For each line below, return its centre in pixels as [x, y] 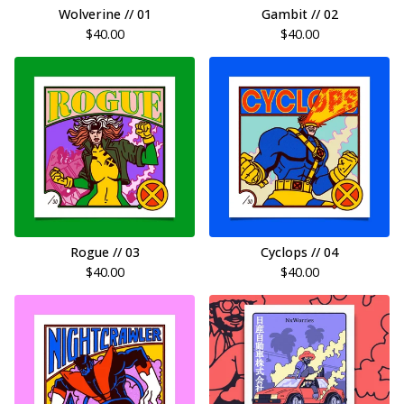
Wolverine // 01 [105, 14]
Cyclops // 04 [299, 252]
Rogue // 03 [105, 252]
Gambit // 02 [299, 14]
